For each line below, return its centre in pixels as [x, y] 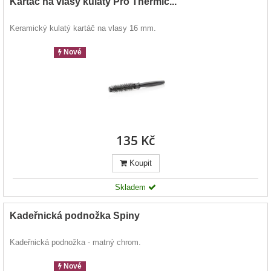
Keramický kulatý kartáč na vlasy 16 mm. [83, 28]
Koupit [139, 163]
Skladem [132, 188]
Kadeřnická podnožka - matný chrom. [75, 243]
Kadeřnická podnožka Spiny [75, 216]
